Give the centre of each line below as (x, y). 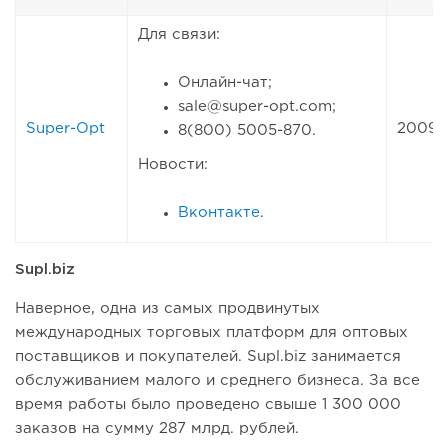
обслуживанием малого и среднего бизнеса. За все (217, 381)
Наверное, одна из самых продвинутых (167, 309)
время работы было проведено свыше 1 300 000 (208, 405)
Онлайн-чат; (225, 83)
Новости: (173, 165)
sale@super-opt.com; (257, 107)
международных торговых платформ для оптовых (211, 333)
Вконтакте (219, 213)
